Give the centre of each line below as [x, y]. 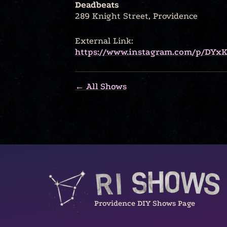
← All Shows [101, 86]
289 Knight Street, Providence [136, 16]
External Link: [104, 41]
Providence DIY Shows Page [145, 203]
